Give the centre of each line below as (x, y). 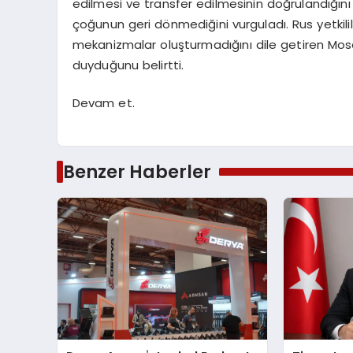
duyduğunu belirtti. (128, 65)
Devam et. (103, 103)
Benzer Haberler (137, 172)
